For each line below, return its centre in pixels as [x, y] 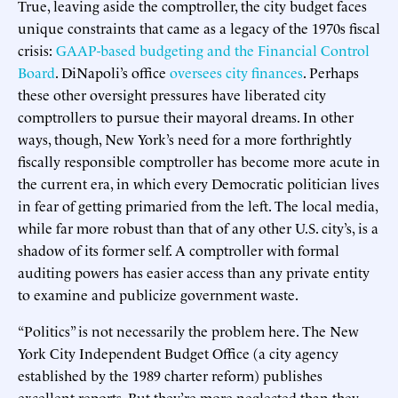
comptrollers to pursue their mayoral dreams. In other [186, 116]
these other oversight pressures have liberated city [172, 94]
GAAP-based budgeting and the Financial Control [213, 49]
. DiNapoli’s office [112, 72]
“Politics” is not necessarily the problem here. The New [188, 330]
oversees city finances [236, 72]
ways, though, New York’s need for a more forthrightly [185, 138]
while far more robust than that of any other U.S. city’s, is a [198, 227]
